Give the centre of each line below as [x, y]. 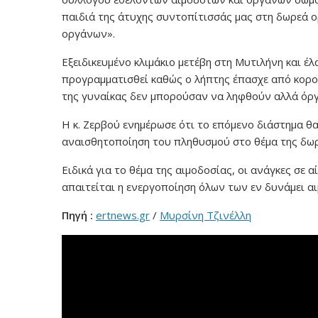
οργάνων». [88, 33]
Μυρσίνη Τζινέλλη [205, 215]
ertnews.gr [123, 215]
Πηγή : [77, 215]
